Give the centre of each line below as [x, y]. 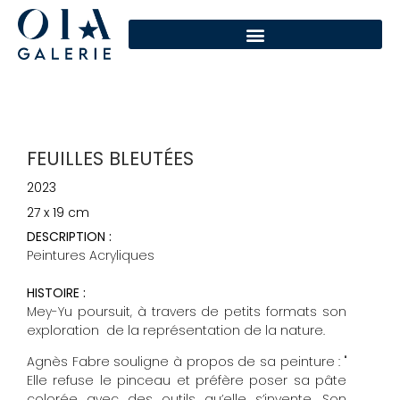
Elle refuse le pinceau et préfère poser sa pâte [187, 381]
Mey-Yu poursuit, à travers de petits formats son [187, 311]
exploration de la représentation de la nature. [176, 330]
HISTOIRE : [56, 292]
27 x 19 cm [58, 213]
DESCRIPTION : [69, 237]
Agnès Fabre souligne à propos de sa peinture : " [187, 362]
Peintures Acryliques [91, 256]
